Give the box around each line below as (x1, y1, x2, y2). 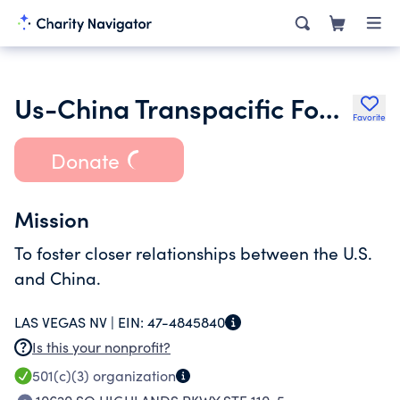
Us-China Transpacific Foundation (319, 88, 339, 126)
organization (89, 366, 176, 385)
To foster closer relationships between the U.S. (14, 241, 372, 264)
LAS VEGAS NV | (14, 312, 118, 331)
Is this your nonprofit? (32, 337, 171, 356)
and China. (14, 266, 101, 289)
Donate (50, 146, 120, 174)
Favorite (353, 111, 386, 123)
